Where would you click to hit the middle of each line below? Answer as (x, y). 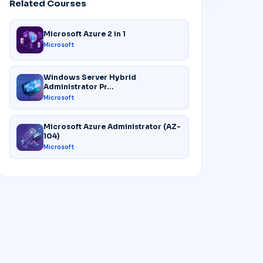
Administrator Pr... (78, 86)
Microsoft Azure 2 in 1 (84, 34)
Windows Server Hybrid (90, 77)
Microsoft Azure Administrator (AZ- (112, 127)
